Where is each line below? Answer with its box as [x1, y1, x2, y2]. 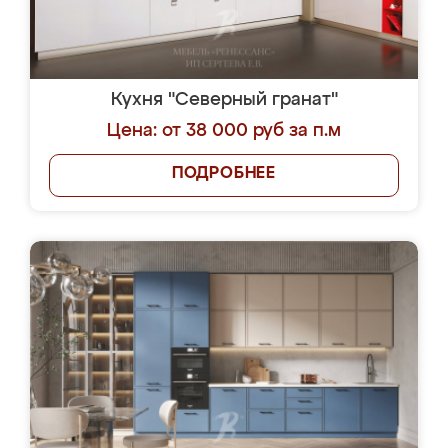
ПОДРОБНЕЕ [171, 166, 277, 182]
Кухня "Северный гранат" [110, 91, 338, 109]
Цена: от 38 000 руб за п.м [107, 122, 341, 140]
